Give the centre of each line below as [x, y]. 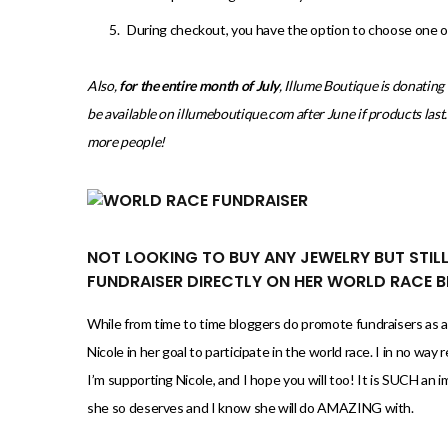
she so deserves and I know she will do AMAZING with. [250, 408]
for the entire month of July [199, 86]
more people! [126, 142]
